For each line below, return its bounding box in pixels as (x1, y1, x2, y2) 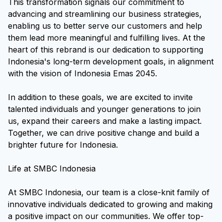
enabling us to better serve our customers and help (8, 21, 202, 31)
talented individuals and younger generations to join (8, 104, 201, 114)
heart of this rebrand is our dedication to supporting (8, 45, 203, 55)
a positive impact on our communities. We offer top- (8, 211, 204, 221)
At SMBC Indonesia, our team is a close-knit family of (8, 187, 210, 197)
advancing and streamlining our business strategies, (8, 9, 202, 19)
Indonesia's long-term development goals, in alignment (8, 56, 214, 66)
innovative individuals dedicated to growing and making (8, 199, 213, 209)
